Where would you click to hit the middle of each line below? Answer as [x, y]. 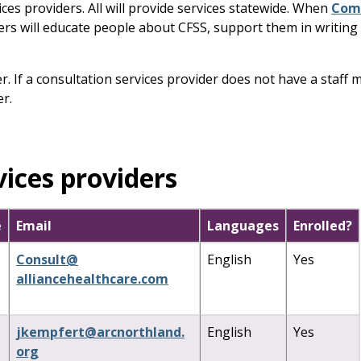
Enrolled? [323, 225]
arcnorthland [139, 332]
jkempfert [50, 332]
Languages [243, 225]
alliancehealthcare [77, 278]
